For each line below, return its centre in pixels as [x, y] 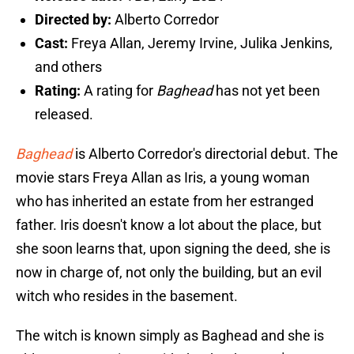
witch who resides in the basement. [127, 296]
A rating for [120, 91]
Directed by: [73, 20]
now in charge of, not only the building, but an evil [169, 273]
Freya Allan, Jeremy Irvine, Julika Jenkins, [202, 43]
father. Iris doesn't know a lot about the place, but [169, 225]
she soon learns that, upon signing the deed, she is [173, 249]
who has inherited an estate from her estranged [165, 201]
